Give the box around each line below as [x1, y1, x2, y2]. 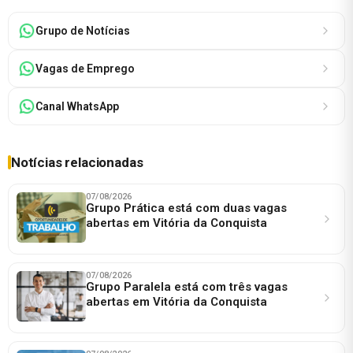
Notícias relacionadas [11, 154, 143, 170]
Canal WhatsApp [35, 99, 119, 113]
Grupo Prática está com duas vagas [86, 200, 287, 215]
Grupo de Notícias [35, 24, 130, 37]
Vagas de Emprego [35, 61, 135, 75]
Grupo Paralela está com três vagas [86, 279, 288, 294]
